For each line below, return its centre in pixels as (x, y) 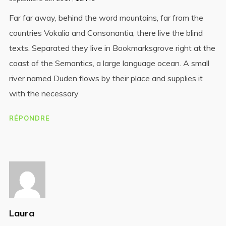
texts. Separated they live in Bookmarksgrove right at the (112, 48)
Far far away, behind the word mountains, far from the (106, 18)
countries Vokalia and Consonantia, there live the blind (106, 33)
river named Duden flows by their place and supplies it (106, 78)
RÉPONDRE (29, 118)
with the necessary (44, 93)
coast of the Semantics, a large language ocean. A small (109, 63)
